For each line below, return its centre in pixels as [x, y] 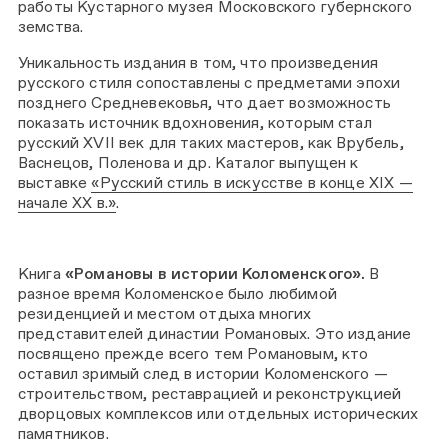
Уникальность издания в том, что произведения [198, 62]
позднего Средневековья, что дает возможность [204, 102]
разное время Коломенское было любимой [177, 294]
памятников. [63, 434]
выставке [55, 182]
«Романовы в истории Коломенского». [215, 274]
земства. [53, 27]
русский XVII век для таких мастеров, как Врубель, [211, 142]
